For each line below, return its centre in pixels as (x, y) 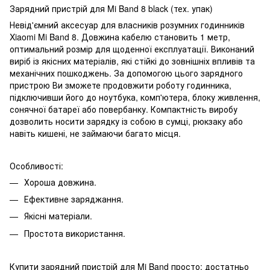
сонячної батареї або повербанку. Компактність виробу (124, 109)
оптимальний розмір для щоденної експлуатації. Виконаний (132, 49)
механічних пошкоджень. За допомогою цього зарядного (126, 73)
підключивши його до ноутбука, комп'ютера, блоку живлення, (135, 97)
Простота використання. (75, 233)
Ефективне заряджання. (74, 199)
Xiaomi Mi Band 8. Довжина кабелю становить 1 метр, (120, 36)
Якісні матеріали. (58, 216)
